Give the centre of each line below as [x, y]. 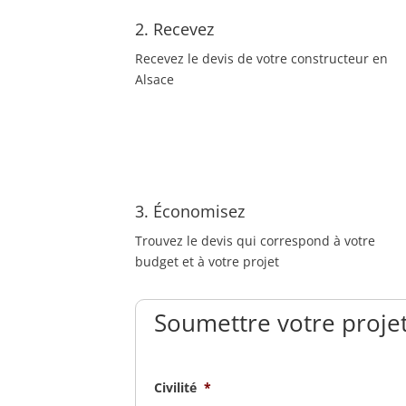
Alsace [155, 79]
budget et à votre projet [208, 262]
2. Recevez [175, 29]
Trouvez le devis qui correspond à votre [256, 241]
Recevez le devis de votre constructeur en [262, 58]
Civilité [176, 388]
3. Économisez [190, 212]
